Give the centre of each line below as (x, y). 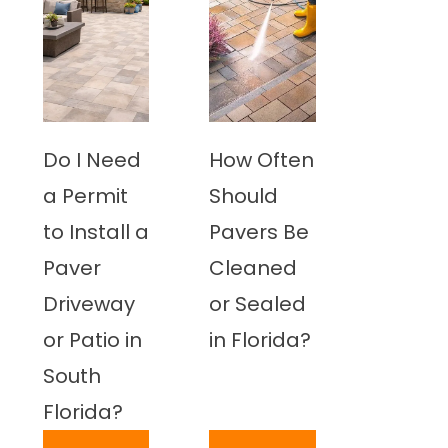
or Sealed (258, 304)
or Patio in (92, 340)
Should (244, 196)
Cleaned (253, 268)
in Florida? (260, 340)
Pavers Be (259, 232)
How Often (262, 160)
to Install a (95, 232)
